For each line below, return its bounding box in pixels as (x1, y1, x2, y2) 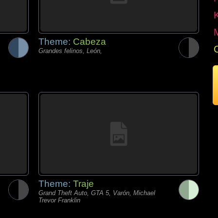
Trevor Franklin (38, 197, 80, 204)
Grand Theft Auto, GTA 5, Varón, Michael (38, 189, 155, 197)
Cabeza (73, 36, 106, 47)
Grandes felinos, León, (38, 47, 102, 54)
